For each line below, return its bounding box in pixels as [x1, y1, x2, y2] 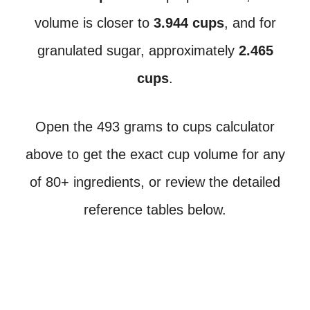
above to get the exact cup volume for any [25, 147, 285, 162]
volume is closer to [34, 15, 154, 30]
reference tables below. [84, 202, 226, 217]
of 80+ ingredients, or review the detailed [30, 174, 280, 190]
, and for [224, 15, 276, 30]
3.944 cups [153, 15, 224, 30]
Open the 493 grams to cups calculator [35, 119, 275, 134]
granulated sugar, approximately [37, 43, 239, 58]
